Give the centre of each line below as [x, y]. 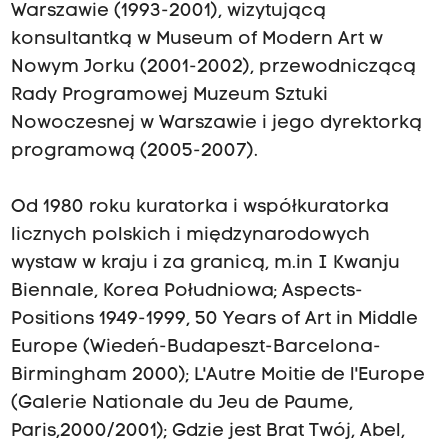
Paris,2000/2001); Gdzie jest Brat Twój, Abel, [207, 432]
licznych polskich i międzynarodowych [190, 236]
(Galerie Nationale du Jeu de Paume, [181, 404]
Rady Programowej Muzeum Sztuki [169, 96]
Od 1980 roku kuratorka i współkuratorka [199, 208]
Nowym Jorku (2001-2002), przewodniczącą [213, 68]
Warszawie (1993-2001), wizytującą [168, 12]
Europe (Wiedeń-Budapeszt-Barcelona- [195, 348]
